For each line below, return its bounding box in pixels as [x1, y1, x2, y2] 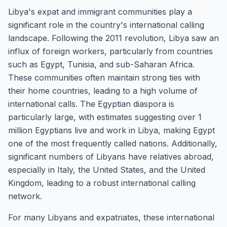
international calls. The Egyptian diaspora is [8, 99, 174, 109]
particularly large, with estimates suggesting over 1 [8, 112, 202, 122]
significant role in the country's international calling [8, 20, 204, 30]
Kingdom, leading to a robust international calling [8, 178, 196, 188]
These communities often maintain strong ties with [8, 72, 200, 83]
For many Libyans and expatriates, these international [8, 212, 214, 222]
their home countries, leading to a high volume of [8, 86, 198, 96]
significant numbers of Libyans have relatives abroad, [8, 152, 214, 162]
